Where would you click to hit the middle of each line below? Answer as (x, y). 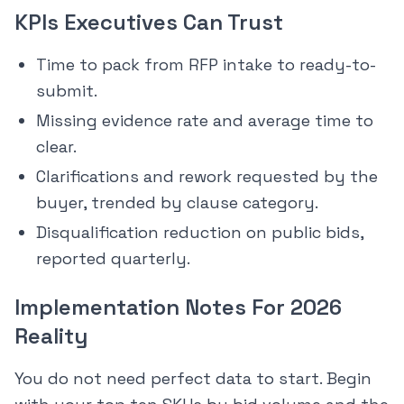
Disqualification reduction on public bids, (200, 233)
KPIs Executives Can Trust (149, 23)
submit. (67, 91)
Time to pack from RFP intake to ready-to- (206, 65)
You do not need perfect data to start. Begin (193, 379)
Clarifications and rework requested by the (207, 177)
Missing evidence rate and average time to (205, 121)
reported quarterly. (113, 259)
